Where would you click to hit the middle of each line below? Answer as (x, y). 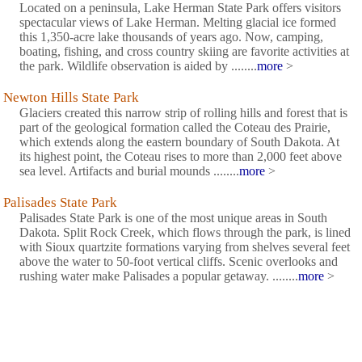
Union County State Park (74, 308)
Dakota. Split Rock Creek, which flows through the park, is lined (185, 233)
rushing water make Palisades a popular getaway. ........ (159, 276)
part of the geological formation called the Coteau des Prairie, (175, 128)
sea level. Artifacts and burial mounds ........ (129, 171)
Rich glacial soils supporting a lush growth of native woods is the (185, 323)
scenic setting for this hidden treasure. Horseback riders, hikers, (180, 338)
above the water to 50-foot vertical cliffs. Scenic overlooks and (179, 262)
